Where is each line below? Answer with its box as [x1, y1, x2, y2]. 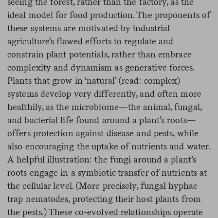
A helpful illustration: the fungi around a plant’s [7, 154, 197, 165]
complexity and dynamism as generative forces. [7, 62, 195, 73]
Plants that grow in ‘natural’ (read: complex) [7, 75, 181, 86]
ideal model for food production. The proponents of [7, 10, 211, 20]
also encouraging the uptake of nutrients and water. [7, 141, 210, 152]
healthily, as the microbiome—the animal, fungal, [7, 102, 201, 112]
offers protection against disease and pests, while [7, 128, 199, 139]
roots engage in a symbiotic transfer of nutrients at [7, 167, 207, 178]
